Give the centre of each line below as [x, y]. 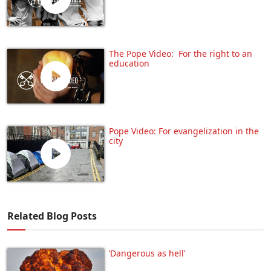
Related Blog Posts [52, 216]
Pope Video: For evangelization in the [184, 131]
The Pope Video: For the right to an [181, 54]
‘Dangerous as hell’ [147, 253]
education [129, 64]
